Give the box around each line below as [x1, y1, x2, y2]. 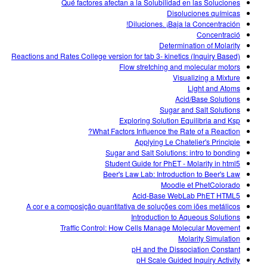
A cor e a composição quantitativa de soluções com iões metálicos [26, 201, 240, 212]
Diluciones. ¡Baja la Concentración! [128, 18, 240, 29]
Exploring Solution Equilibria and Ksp [119, 115, 240, 126]
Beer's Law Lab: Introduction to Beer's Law [103, 169, 240, 179]
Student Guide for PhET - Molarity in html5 [105, 158, 240, 169]
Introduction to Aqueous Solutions [131, 212, 240, 222]
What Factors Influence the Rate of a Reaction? [92, 126, 240, 136]
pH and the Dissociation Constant [132, 244, 240, 254]
